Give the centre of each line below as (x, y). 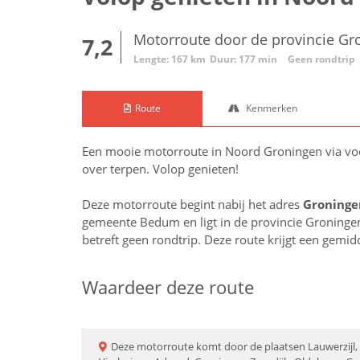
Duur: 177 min (243, 59)
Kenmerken (270, 108)
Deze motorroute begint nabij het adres (192, 204)
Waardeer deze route (168, 287)
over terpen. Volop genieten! (160, 169)
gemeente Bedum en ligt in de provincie (194, 222)
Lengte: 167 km (170, 59)
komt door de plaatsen (251, 346)
